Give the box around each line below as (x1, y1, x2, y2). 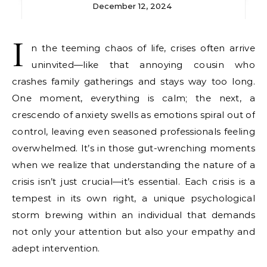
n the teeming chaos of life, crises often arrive (31, 42, 255, 54)
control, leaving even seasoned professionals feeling (12, 126, 255, 137)
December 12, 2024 (92, 1, 172, 11)
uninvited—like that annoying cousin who (31, 59, 255, 70)
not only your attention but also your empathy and (12, 226, 255, 237)
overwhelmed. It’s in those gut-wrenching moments (12, 142, 255, 154)
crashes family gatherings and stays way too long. (12, 76, 255, 87)
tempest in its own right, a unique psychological (12, 193, 255, 204)
